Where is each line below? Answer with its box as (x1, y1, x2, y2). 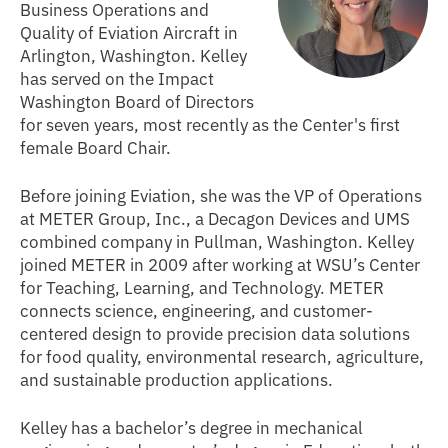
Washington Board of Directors (20, 88, 254, 113)
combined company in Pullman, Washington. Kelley (20, 228, 414, 253)
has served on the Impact (20, 65, 214, 90)
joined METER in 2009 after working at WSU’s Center (20, 251, 420, 276)
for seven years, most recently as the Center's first (20, 111, 400, 136)
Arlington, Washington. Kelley (20, 42, 247, 67)
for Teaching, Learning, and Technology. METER (20, 274, 384, 299)
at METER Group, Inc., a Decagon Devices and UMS (20, 205, 410, 230)
